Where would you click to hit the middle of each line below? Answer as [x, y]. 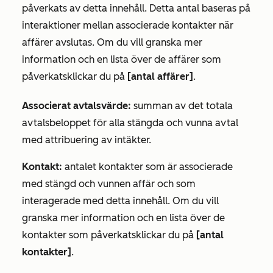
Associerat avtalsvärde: [76, 106]
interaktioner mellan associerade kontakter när [128, 25]
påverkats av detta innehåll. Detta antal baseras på [136, 8]
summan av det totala [182, 106]
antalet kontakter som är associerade [147, 167]
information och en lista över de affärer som [122, 59]
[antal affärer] [160, 76]
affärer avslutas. [59, 42]
